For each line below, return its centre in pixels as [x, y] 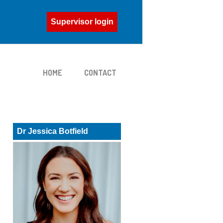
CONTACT [100, 73]
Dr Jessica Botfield [53, 131]
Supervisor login [82, 22]
